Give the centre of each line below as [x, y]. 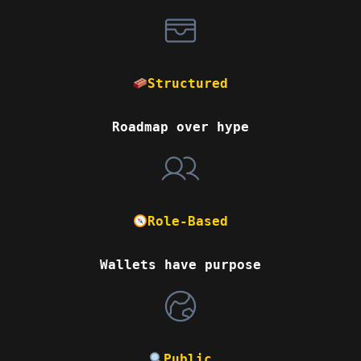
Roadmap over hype [180, 127]
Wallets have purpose [180, 265]
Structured [188, 84]
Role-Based [188, 222]
